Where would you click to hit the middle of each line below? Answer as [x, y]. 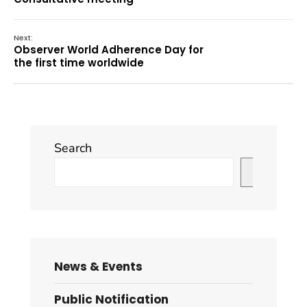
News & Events [98, 266]
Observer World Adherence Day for [109, 49]
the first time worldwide [79, 62]
